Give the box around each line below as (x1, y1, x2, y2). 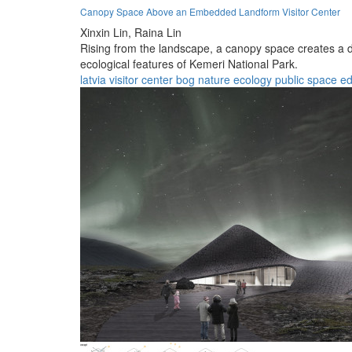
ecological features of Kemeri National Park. (80, 55, 298, 71)
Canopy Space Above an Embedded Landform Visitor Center (80, 4, 340, 18)
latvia (80, 71, 106, 87)
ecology (233, 71, 272, 87)
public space (275, 71, 337, 87)
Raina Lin (134, 24, 181, 40)
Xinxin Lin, (80, 24, 131, 40)
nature (198, 71, 230, 87)
